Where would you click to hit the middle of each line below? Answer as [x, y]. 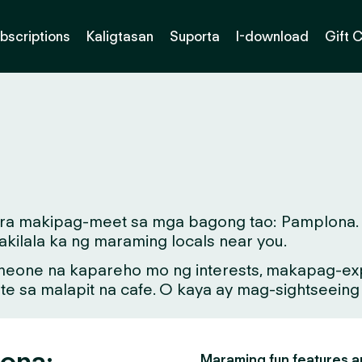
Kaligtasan [120, 36]
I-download [272, 36]
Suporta [195, 36]
